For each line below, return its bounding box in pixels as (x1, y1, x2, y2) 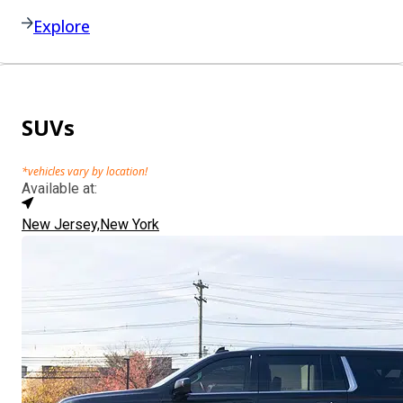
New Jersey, (22, 216, 100, 233)
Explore (33, 15, 90, 37)
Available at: (22, 180, 97, 197)
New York (100, 216, 159, 233)
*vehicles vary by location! (22, 164, 148, 179)
